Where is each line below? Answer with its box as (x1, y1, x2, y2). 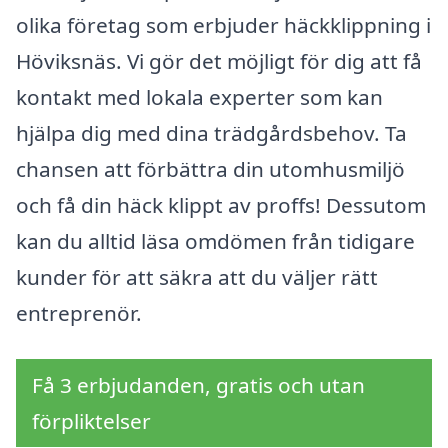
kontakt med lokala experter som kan (16, 83, 383, 112)
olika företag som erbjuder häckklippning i (16, 11, 431, 40)
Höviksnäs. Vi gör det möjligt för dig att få (16, 47, 422, 76)
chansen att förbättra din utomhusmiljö (16, 155, 405, 184)
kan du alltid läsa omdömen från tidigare (16, 227, 415, 256)
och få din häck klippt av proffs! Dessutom (16, 191, 426, 220)
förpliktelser (32, 406, 151, 435)
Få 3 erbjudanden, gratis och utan (32, 370, 365, 399)
